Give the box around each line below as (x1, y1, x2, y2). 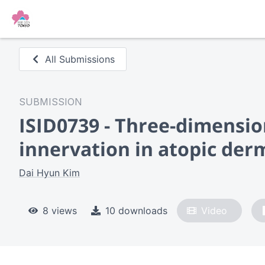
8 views (43, 205, 77, 216)
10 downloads (105, 205, 167, 216)
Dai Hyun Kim (19, 167, 80, 179)
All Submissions (45, 53, 115, 65)
